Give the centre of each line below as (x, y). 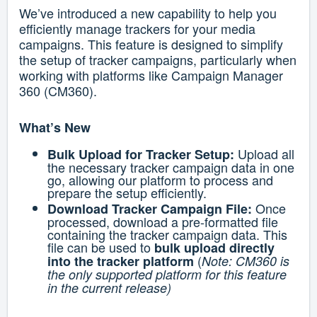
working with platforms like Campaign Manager (151, 75)
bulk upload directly (214, 248)
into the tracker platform (121, 261)
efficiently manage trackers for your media (137, 29)
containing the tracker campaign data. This (167, 235)
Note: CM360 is (246, 261)
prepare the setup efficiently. (127, 193)
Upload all (266, 154)
